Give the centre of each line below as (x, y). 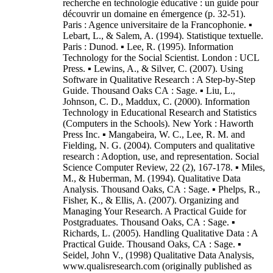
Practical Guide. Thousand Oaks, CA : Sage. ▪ (152, 244)
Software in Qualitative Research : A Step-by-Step (159, 80)
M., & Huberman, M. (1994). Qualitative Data (152, 178)
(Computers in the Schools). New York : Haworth (158, 123)
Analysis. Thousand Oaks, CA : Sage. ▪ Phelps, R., (161, 189)
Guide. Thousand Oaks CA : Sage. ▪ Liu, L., (149, 90)
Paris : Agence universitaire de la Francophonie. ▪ (158, 25)
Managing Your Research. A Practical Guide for (154, 211)
